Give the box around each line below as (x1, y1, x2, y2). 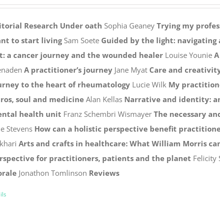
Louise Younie (163, 50, 214, 60)
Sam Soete (61, 35, 101, 45)
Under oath (59, 20, 102, 30)
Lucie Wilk (130, 79, 168, 89)
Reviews (88, 167, 119, 178)
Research (24, 20, 58, 30)
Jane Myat (112, 64, 149, 75)
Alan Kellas (83, 94, 124, 104)
